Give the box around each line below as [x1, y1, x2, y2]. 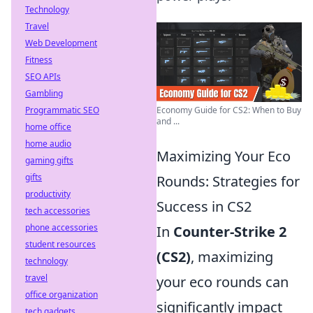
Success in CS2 [156, 197, 252, 217]
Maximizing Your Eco [156, 147, 291, 166]
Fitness [25, 54, 52, 66]
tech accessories [25, 205, 90, 217]
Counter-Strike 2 [173, 222, 286, 242]
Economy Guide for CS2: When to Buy [156, 104, 301, 117]
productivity [25, 188, 71, 200]
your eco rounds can [156, 272, 289, 292]
